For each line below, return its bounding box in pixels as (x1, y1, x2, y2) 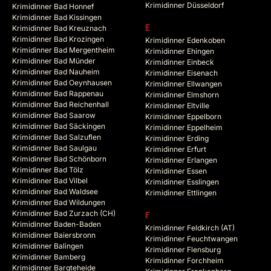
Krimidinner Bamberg (12, 252, 85, 262)
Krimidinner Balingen (12, 241, 83, 251)
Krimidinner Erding (145, 134, 209, 143)
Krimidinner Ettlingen (145, 188, 217, 198)
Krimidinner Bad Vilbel (12, 176, 88, 186)
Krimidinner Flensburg (145, 245, 221, 255)
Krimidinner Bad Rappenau (12, 89, 103, 99)
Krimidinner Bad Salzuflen (12, 132, 101, 142)
